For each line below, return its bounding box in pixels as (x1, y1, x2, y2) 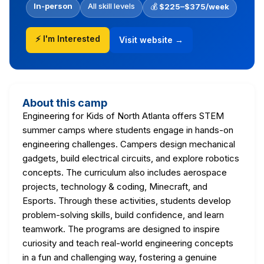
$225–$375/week (159, 1, 229, 11)
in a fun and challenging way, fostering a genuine (22, 251, 217, 263)
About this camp (22, 96, 107, 109)
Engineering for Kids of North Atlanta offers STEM (22, 110, 224, 121)
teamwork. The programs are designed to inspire (22, 223, 220, 235)
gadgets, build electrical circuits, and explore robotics (22, 152, 239, 164)
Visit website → (119, 35, 183, 45)
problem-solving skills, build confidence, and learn (22, 209, 224, 220)
